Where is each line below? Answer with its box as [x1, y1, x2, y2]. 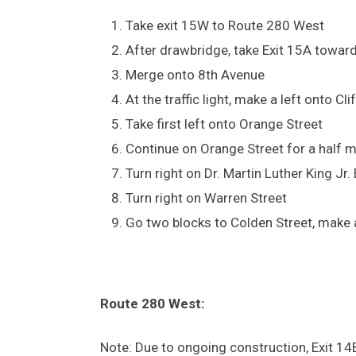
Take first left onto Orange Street [126, 115, 323, 132]
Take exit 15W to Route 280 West [126, 17, 324, 33]
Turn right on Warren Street [126, 189, 287, 206]
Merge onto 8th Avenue [126, 66, 271, 83]
